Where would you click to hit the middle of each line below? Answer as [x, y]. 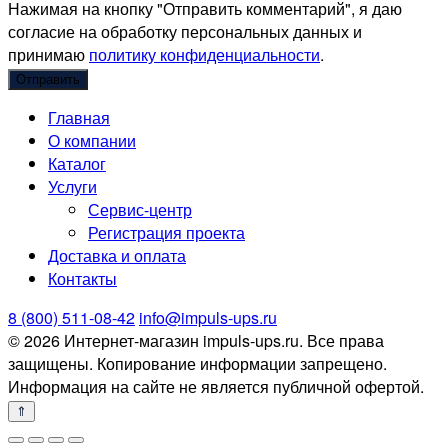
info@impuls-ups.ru [208, 318]
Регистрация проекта [166, 233]
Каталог [77, 164]
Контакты [82, 279]
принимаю [48, 55]
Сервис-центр [140, 210]
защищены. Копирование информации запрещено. [197, 364]
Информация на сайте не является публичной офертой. [216, 387]
